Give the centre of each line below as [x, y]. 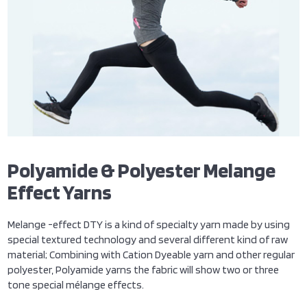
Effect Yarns [60, 192]
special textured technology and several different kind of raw [148, 239]
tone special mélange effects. [76, 284]
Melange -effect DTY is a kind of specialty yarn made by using [149, 224]
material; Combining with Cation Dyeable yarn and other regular [151, 254]
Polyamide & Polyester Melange [142, 170]
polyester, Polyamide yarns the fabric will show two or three [144, 269]
